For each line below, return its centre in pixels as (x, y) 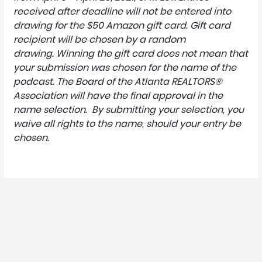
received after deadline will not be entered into (122, 11)
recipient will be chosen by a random (99, 39)
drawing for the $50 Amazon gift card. (102, 25)
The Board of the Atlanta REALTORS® (139, 82)
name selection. (51, 110)
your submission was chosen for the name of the (125, 68)
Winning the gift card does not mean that (152, 54)
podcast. (35, 82)
